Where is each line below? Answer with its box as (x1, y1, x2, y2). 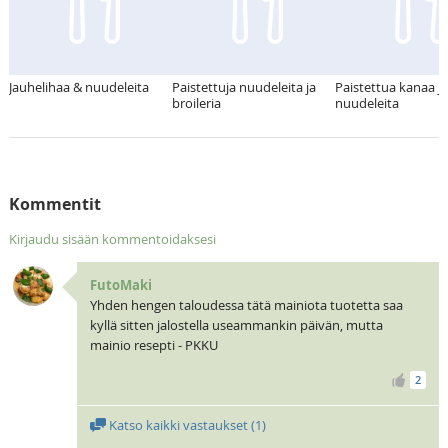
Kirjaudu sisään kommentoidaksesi (8, 230, 216, 249)
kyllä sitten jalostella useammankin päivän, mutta (89, 316, 383, 335)
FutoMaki (89, 276, 152, 295)
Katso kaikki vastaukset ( (105, 415, 255, 434)
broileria (171, 94, 221, 113)
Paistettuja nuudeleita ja (171, 78, 316, 97)
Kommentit (8, 193, 101, 216)
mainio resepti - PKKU (89, 336, 218, 355)
